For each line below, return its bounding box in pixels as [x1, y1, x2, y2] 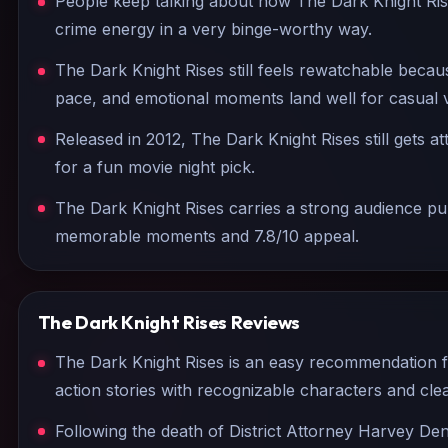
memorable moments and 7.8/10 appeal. [55, 225, 360, 246]
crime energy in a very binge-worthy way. [55, 19, 373, 40]
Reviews [227, 310, 301, 334]
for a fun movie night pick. [55, 156, 256, 177]
